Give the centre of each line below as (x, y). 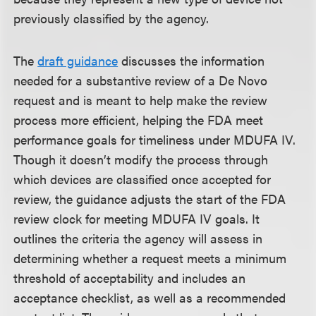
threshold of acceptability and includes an (130, 278)
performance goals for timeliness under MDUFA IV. (155, 139)
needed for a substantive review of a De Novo (141, 80)
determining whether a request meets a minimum (150, 258)
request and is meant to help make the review (141, 100)
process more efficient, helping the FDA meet (139, 120)
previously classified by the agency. (111, 18)
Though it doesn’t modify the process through (141, 159)
